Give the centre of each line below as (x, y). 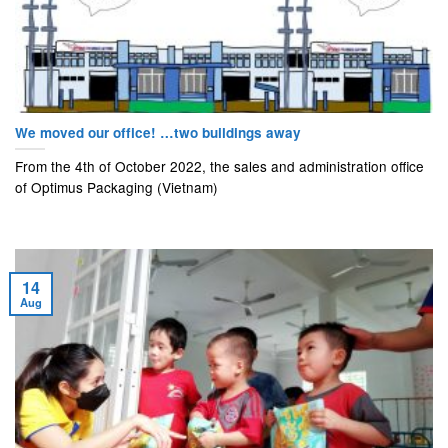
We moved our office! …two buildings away (158, 132)
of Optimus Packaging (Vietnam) (116, 187)
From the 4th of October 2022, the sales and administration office (219, 166)
